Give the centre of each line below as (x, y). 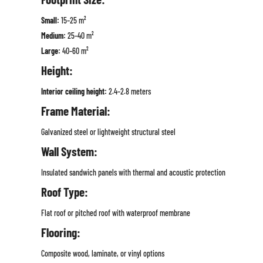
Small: (50, 21)
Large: (50, 51)
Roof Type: (64, 192)
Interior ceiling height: (74, 92)
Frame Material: (75, 111)
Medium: (53, 36)
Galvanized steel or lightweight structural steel (108, 132)
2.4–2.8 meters (129, 92)
